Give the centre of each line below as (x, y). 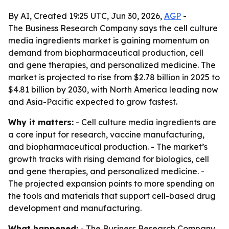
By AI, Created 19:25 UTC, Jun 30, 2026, (86, 16)
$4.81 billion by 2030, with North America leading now (113, 89)
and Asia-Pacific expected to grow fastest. (93, 102)
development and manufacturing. (75, 208)
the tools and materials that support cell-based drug (112, 196)
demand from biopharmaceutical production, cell (106, 53)
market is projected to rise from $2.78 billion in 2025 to (114, 77)
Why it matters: (41, 122)
